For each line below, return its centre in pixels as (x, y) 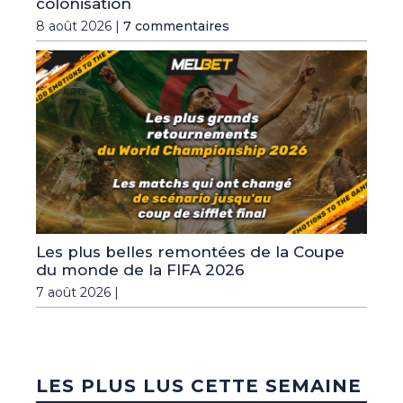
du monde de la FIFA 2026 (140, 270)
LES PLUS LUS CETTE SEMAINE (199, 386)
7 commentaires (176, 26)
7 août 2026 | (77, 293)
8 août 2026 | (80, 26)
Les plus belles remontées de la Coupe (190, 252)
